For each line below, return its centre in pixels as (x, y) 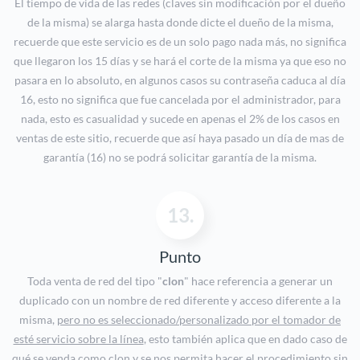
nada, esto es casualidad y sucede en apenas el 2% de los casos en (180, 119)
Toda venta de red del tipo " (95, 281)
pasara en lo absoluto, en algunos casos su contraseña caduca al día (180, 80)
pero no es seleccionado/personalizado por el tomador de (199, 320)
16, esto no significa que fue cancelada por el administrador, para (180, 100)
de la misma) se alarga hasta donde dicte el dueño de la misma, (180, 22)
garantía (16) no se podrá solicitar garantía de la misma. (180, 157)
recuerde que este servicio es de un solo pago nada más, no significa (180, 42)
